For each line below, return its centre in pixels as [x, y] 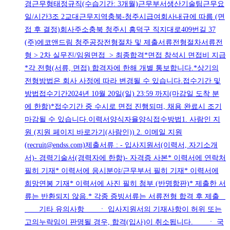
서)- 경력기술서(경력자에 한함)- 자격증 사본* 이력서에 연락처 [125, 158]
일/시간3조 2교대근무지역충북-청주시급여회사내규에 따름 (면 [125, 17]
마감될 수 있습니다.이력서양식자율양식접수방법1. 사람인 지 [122, 120]
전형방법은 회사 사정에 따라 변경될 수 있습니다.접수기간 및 [123, 81]
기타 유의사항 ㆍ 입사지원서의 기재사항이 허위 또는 [123, 209]
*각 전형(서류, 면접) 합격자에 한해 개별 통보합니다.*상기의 [122, 68]
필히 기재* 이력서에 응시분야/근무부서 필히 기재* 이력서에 [122, 171]
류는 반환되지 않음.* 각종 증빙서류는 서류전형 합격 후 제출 [125, 197]
